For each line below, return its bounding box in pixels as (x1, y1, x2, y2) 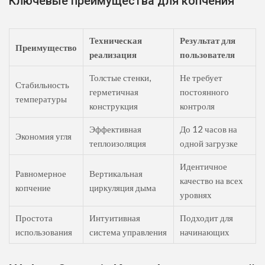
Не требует (180, 72, 222, 83)
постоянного (180, 86, 229, 98)
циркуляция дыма (89, 182, 156, 193)
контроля (180, 101, 215, 112)
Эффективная (89, 124, 141, 135)
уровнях (180, 189, 212, 201)
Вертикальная (89, 168, 143, 179)
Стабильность (15, 79, 69, 91)
